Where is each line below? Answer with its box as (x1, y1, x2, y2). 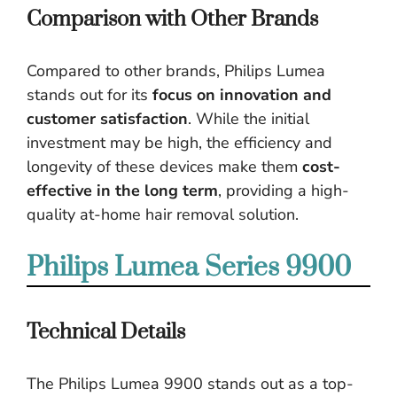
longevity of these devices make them (27, 156, 302, 177)
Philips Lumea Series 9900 (27, 251, 351, 284)
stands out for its (27, 84, 152, 105)
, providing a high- (218, 180, 349, 201)
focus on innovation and (152, 84, 331, 105)
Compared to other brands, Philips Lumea (27, 60, 325, 82)
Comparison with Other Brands (27, 6, 318, 33)
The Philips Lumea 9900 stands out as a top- (27, 373, 354, 394)
